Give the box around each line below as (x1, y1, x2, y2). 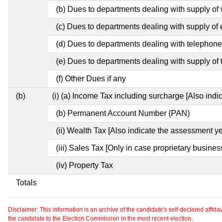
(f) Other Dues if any (56, 74, 126, 83)
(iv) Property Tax (56, 161, 113, 169)
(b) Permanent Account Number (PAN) (56, 109, 190, 117)
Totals (16, 178, 37, 187)
